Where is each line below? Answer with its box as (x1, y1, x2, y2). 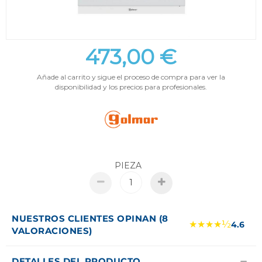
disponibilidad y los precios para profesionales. (55, 82, 207, 92)
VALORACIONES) (12, 225, 92, 237)
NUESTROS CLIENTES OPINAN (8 (12, 213, 168, 225)
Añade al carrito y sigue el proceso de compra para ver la (37, 73, 225, 82)
